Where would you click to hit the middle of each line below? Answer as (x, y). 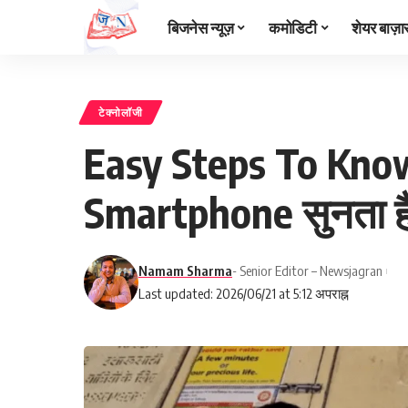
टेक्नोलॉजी (121, 112)
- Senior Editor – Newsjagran (307, 270)
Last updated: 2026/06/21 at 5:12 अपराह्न (244, 293)
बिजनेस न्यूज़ (201, 27)
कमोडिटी (292, 27)
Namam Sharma (185, 270)
